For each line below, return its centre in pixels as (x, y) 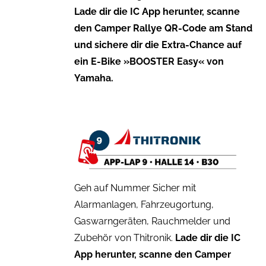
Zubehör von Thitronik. (124, 237)
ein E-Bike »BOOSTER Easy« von (149, 61)
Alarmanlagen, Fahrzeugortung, (144, 204)
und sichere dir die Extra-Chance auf (158, 45)
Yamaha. (94, 78)
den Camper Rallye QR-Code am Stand (163, 28)
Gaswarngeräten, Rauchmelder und (152, 221)
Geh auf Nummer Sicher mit (135, 188)
